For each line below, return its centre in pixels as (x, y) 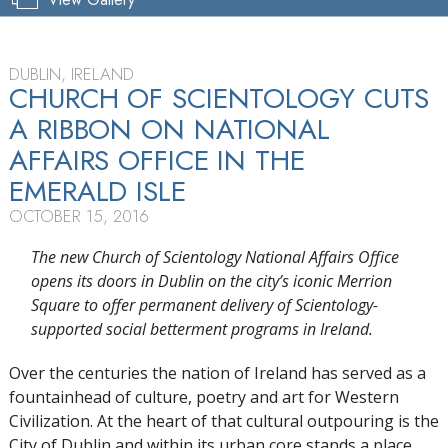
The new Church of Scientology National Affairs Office (214, 256)
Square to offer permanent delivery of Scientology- (204, 304)
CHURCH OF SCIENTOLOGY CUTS (219, 98)
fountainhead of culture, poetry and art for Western (204, 396)
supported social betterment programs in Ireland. (201, 328)
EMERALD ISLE (97, 191)
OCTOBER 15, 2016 (79, 215)
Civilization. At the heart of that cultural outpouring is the (224, 420)
